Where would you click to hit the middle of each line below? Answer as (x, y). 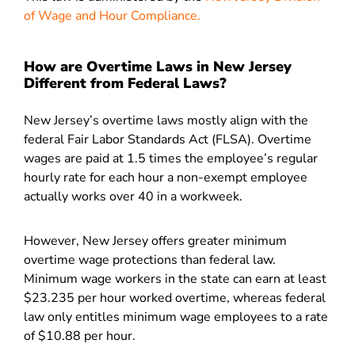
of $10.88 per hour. (81, 336)
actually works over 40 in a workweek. (135, 197)
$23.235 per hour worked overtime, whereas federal (175, 298)
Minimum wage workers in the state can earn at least (175, 279)
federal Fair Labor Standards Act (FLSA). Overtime (168, 139)
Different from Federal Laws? (125, 83)
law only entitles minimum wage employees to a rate (176, 317)
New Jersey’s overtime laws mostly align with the (166, 120)
